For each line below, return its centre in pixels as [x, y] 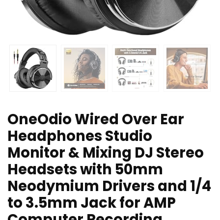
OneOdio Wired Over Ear [96, 120]
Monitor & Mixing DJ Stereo [106, 153]
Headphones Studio [80, 136]
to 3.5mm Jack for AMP [92, 203]
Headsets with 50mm [85, 170]
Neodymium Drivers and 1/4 [109, 186]
